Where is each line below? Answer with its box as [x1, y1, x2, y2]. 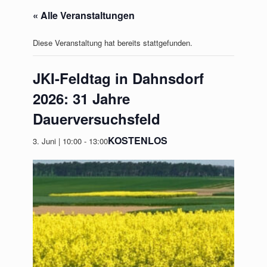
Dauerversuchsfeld [33, 108, 160, 129]
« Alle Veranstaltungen [33, 8, 135, 22]
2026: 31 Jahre [33, 88, 130, 108]
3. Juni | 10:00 [33, 135, 82, 147]
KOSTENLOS [108, 133, 167, 147]
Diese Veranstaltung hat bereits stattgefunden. [33, 37, 193, 48]
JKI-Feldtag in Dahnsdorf [33, 68, 204, 88]
